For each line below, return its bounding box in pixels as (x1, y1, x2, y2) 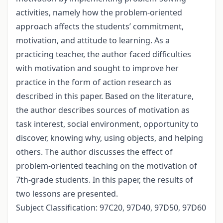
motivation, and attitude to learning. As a (16, 35, 170, 46)
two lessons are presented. (16, 188, 118, 200)
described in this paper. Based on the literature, (16, 91, 194, 102)
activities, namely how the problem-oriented (16, 7, 182, 18)
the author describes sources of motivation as (16, 105, 190, 116)
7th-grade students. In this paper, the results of (16, 174, 193, 186)
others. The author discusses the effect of (16, 146, 173, 158)
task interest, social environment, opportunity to (16, 118, 199, 130)
